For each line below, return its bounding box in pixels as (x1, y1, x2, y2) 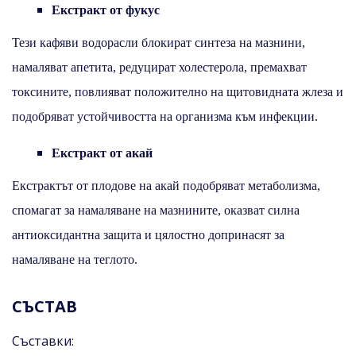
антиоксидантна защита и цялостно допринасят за (12, 227, 284, 242)
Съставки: (12, 331, 74, 350)
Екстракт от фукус (52, 2, 160, 17)
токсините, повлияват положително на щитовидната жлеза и (12, 84, 343, 99)
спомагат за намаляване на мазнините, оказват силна (12, 203, 300, 217)
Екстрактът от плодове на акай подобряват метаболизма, (12, 178, 320, 192)
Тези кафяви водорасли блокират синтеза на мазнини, (12, 35, 305, 49)
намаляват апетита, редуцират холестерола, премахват (12, 60, 307, 74)
